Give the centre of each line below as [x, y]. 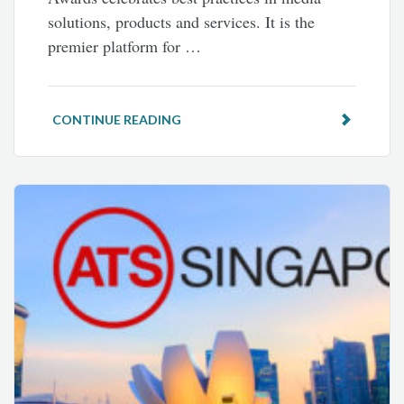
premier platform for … [125, 46]
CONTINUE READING [117, 120]
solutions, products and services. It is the [182, 22]
